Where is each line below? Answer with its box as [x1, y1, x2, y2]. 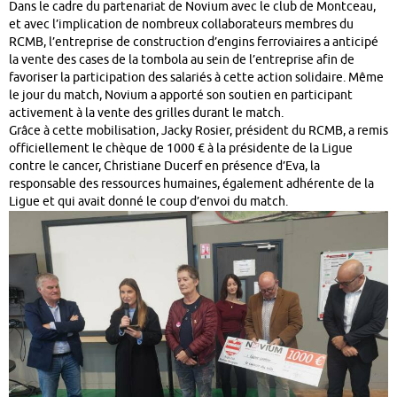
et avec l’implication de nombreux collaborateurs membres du [9, 17, 354, 33]
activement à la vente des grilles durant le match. [9, 105, 284, 121]
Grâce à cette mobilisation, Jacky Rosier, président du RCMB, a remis [9, 123, 388, 139]
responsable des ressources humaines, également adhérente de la [9, 176, 374, 192]
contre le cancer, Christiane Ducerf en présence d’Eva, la [9, 159, 320, 175]
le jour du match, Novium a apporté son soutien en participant [9, 88, 353, 104]
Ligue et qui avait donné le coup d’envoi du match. [9, 194, 288, 210]
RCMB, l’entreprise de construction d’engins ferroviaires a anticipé [9, 35, 378, 51]
